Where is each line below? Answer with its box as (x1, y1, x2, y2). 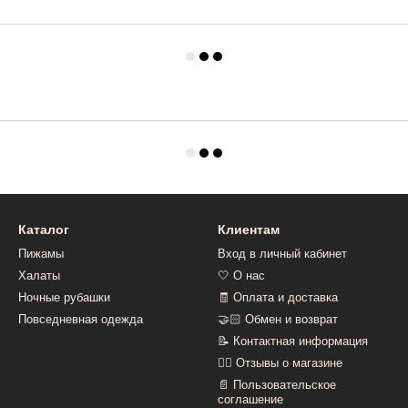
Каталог (18, 222, 69, 237)
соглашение (218, 393, 283, 406)
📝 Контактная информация (218, 334, 368, 348)
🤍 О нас (218, 269, 265, 282)
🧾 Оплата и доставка (218, 291, 338, 304)
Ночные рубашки (18, 291, 110, 304)
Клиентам (218, 222, 280, 237)
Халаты (18, 269, 60, 282)
